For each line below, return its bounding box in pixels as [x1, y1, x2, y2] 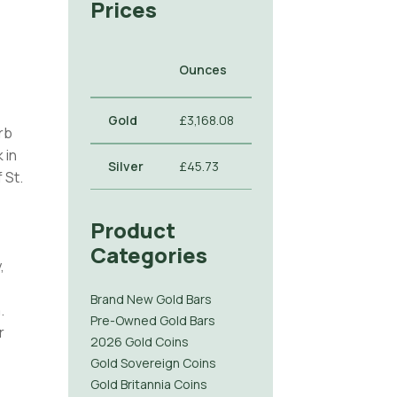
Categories [90, 239, 207, 269]
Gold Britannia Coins [90, 375, 207, 393]
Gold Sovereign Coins [90, 354, 216, 371]
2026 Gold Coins [90, 332, 189, 350]
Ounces [178, 60, 227, 78]
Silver [107, 157, 144, 175]
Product [90, 214, 175, 245]
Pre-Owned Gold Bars [90, 311, 215, 329]
